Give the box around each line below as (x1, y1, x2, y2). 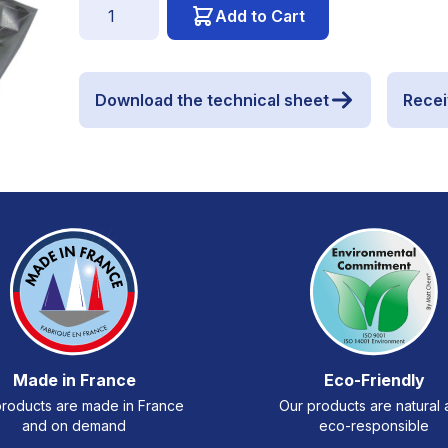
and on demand (22, 417, 126, 434)
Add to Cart (215, 6, 306, 26)
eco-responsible (319, 417, 429, 434)
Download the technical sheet (95, 90, 330, 110)
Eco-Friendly (323, 370, 425, 390)
